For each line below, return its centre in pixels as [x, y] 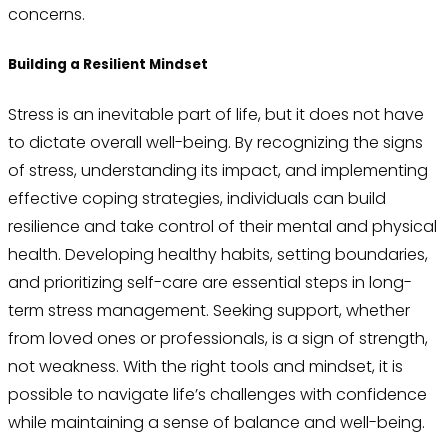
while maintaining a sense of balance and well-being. [216, 423]
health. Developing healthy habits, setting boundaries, [218, 255]
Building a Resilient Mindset [108, 64]
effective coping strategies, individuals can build [197, 199]
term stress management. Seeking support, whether [209, 311]
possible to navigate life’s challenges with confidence [217, 395]
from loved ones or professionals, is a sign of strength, [218, 339]
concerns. [46, 14]
